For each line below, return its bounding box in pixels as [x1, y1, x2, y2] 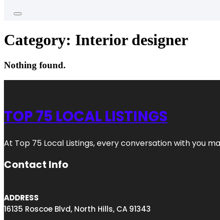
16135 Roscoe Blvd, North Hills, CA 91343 [4, 204, 151, 215]
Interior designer [75, 31, 188, 49]
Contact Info [4, 158, 68, 172]
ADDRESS [4, 192, 39, 203]
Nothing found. [4, 59, 66, 70]
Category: [4, 31, 75, 49]
